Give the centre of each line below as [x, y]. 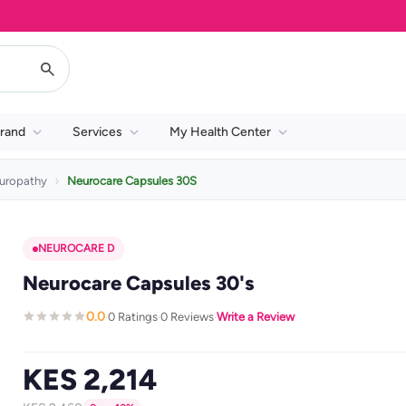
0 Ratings [132, 316]
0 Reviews [187, 316]
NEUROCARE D [76, 248]
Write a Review [255, 316]
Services [97, 132]
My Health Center [220, 132]
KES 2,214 [89, 380]
